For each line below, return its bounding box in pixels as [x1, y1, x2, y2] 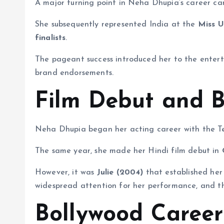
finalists [35, 33, 66, 42]
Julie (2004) [96, 168, 143, 176]
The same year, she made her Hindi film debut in [35, 146, 222, 155]
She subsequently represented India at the [35, 20, 198, 28]
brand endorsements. [35, 68, 114, 77]
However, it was [35, 168, 97, 176]
